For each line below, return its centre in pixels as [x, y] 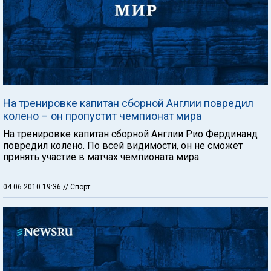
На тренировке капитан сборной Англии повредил [128, 103]
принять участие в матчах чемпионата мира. [102, 157]
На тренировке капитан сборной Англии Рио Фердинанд [130, 134]
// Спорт [77, 187]
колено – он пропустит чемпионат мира [102, 116]
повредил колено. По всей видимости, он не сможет [123, 145]
